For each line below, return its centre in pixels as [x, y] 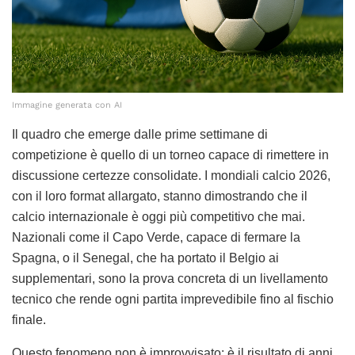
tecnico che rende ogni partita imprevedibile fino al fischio [173, 299]
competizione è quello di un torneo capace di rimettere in [170, 155]
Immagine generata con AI [67, 105]
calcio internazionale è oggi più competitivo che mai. [158, 216]
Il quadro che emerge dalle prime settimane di [140, 134]
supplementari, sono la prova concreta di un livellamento [170, 278]
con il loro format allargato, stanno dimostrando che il [160, 196]
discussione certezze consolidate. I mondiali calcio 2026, [171, 175]
